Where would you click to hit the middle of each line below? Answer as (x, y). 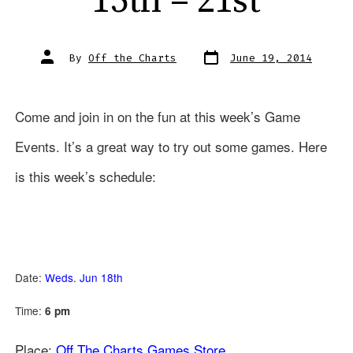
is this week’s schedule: (85, 176)
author (59, 63)
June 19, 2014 (271, 58)
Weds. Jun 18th (84, 278)
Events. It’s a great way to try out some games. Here (171, 147)
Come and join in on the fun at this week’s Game (157, 117)
